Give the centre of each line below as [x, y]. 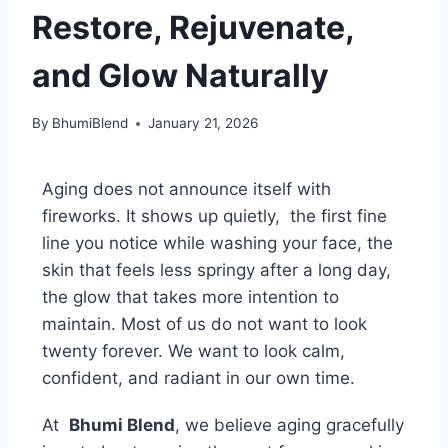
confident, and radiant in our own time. [198, 378]
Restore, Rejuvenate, [193, 27]
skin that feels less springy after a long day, [216, 270]
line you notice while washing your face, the [217, 243]
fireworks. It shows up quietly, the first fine [214, 216]
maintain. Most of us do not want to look [204, 324]
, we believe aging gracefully [289, 425]
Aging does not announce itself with [186, 189]
